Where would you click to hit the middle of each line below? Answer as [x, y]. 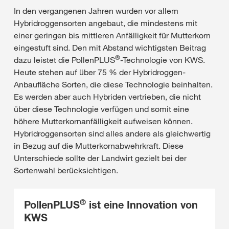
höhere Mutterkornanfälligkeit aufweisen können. [103, 121]
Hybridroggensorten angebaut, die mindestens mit [106, 23]
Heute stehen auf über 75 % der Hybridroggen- [100, 72]
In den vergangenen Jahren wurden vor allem [96, 11]
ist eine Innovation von [142, 205]
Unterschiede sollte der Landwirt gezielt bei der [100, 158]
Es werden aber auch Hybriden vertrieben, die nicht [107, 97]
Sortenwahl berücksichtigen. [66, 170]
